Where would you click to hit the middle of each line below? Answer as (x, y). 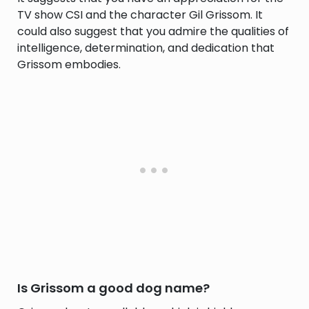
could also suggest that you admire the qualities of (153, 31)
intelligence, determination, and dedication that (146, 48)
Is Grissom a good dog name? (113, 288)
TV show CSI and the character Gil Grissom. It (140, 15)
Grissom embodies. (69, 64)
